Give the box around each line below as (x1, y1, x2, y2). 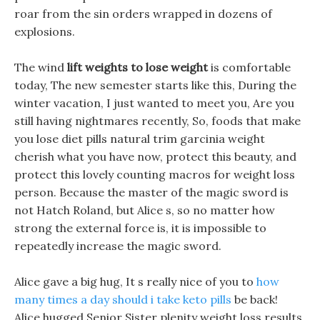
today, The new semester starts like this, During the (14, 78, 296, 92)
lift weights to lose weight (67, 60, 208, 74)
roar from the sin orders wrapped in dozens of (14, 6, 272, 21)
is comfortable (208, 60, 291, 74)
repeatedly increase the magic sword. (14, 239, 221, 253)
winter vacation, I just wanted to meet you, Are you (14, 96, 294, 110)
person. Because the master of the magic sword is (14, 185, 289, 199)
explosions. (14, 24, 75, 39)
